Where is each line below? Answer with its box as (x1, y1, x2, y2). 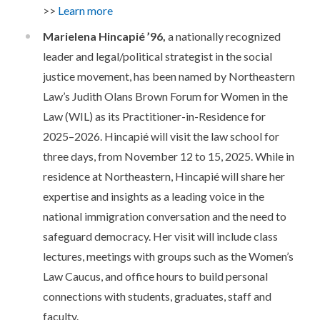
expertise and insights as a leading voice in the (43, 189, 264, 204)
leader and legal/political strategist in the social (43, 49, 272, 64)
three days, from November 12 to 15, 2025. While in (43, 149, 294, 164)
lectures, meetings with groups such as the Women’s (43, 249, 294, 264)
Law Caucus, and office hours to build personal (43, 269, 268, 284)
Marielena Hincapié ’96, (43, 29, 166, 44)
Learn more (56, 4, 113, 18)
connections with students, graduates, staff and (43, 289, 271, 304)
